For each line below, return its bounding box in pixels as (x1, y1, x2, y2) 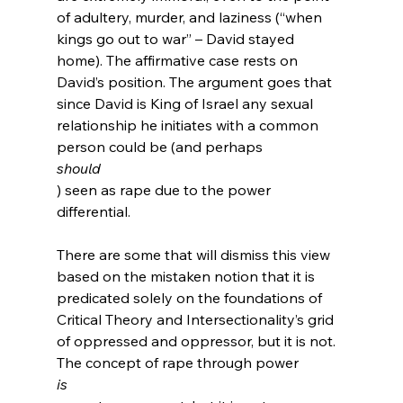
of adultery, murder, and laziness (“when (56, 7, 326, 26)
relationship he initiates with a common (56, 115, 322, 134)
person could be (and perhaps (56, 137, 266, 156)
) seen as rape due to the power (56, 180, 274, 199)
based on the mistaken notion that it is (56, 266, 318, 285)
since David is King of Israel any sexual (56, 94, 317, 112)
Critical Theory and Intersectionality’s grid (56, 309, 337, 328)
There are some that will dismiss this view (56, 245, 334, 264)
